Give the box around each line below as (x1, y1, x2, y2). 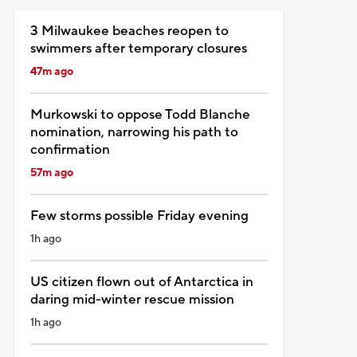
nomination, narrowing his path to (29, 123, 238, 141)
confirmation (29, 140, 110, 159)
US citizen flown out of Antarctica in (29, 273, 253, 291)
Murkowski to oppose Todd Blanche (29, 105, 250, 124)
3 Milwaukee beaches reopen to (29, 22, 229, 40)
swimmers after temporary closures (29, 39, 247, 57)
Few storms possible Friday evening (29, 206, 249, 225)
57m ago (29, 165, 73, 180)
